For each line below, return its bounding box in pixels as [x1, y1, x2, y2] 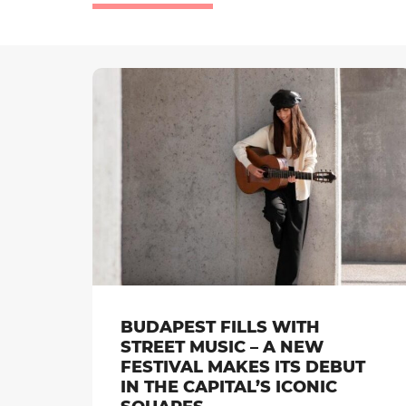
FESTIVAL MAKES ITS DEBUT [121, 357, 365, 377]
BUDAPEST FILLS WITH [121, 317, 320, 337]
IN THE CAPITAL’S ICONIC [121, 377, 337, 397]
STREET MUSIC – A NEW [121, 337, 324, 357]
